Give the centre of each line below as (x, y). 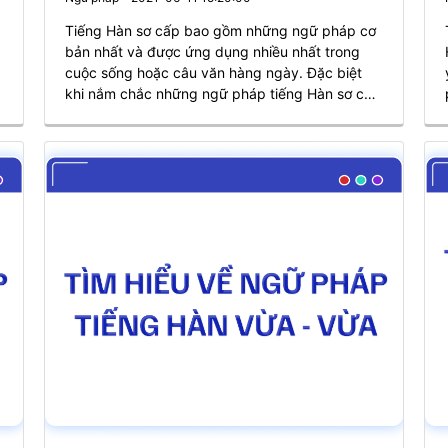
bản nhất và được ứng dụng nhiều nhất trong (212, 51)
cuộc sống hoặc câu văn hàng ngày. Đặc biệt (213, 72)
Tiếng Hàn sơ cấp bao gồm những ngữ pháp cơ (220, 30)
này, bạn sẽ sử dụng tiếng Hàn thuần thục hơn (216, 114)
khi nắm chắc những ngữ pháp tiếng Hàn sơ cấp (223, 93)
